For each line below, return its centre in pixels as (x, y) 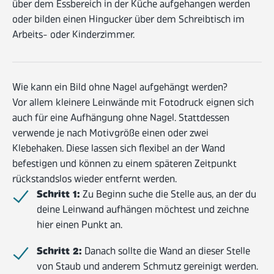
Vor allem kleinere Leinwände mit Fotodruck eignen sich (133, 104)
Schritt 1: (58, 195)
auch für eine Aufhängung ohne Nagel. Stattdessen (121, 119)
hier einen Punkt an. (80, 226)
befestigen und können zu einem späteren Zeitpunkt (124, 165)
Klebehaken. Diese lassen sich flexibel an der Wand (119, 150)
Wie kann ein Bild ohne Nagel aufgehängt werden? (120, 88)
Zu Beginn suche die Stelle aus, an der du (168, 195)
